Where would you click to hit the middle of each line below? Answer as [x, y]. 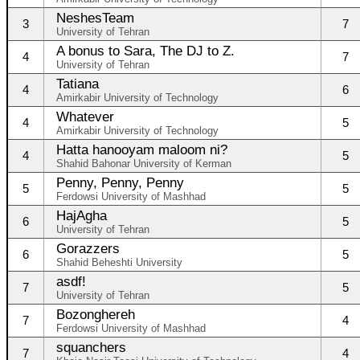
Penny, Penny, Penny [120, 182]
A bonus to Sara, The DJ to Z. [145, 51]
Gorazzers [88, 248]
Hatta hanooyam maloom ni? [142, 149]
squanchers [91, 347]
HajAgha [82, 215]
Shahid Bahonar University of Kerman [144, 164]
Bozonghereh [96, 314]
